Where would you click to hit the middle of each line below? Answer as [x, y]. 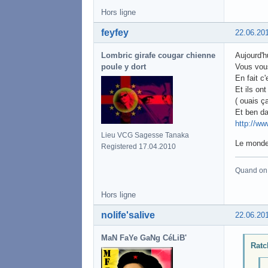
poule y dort [124, 66]
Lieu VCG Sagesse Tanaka [145, 135]
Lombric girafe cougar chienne [158, 55]
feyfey [115, 32]
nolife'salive [128, 215]
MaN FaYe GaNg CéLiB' [144, 237]
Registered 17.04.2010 [138, 146]
